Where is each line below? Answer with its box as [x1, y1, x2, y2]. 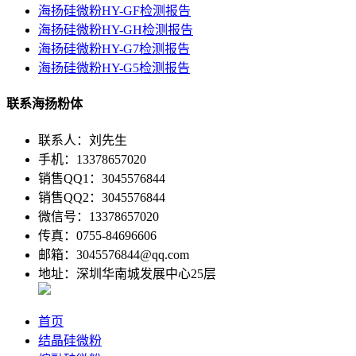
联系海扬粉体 [6, 97, 83, 111]
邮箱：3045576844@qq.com [38, 247, 189, 261]
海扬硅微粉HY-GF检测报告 [38, 4, 191, 18]
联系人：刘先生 [38, 133, 127, 147]
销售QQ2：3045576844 [38, 190, 165, 204]
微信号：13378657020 [38, 209, 159, 223]
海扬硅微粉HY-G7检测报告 [38, 42, 190, 56]
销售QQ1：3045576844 [38, 171, 165, 185]
